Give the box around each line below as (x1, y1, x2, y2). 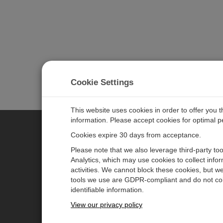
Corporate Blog (148, 183, 191, 191)
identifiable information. (71, 186, 144, 194)
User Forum (148, 199, 182, 207)
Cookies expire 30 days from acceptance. (71, 131, 201, 139)
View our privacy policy (71, 201, 142, 209)
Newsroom (148, 167, 179, 175)
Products (48, 183, 75, 191)
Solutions (48, 199, 76, 207)
